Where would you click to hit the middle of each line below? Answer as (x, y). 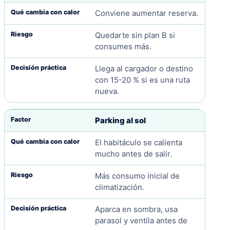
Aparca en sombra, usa (136, 209)
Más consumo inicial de (137, 176)
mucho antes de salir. (133, 154)
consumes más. (123, 47)
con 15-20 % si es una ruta (142, 80)
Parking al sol (120, 121)
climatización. (119, 187)
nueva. (107, 91)
